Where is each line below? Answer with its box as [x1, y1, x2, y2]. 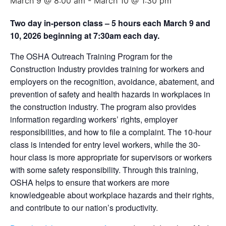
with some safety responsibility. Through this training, [10, 164, 198, 176]
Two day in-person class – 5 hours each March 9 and [10, 17, 210, 29]
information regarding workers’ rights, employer [10, 114, 178, 125]
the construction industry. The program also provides [10, 101, 196, 112]
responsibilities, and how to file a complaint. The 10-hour [10, 126, 211, 138]
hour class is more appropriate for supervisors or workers [10, 151, 212, 163]
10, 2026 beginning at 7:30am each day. [10, 30, 159, 41]
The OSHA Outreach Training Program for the [10, 50, 173, 62]
